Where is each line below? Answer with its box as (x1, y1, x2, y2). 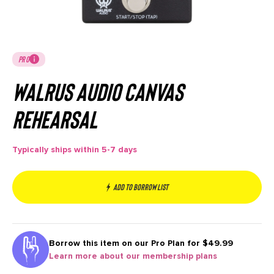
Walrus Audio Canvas (12, 76, 183, 106)
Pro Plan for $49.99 (151, 238, 233, 249)
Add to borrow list (113, 181, 168, 192)
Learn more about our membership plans (49, 251, 217, 262)
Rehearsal (12, 103, 97, 133)
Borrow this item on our (49, 238, 151, 249)
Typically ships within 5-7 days (12, 144, 137, 155)
